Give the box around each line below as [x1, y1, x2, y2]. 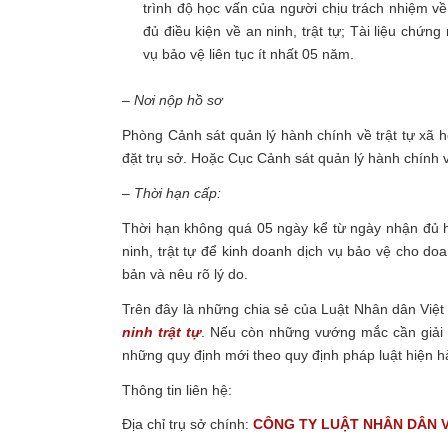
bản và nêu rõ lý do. [122, 265, 248, 282]
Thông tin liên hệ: [122, 381, 232, 398]
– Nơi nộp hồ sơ [122, 92, 222, 109]
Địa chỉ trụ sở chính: [122, 416, 253, 433]
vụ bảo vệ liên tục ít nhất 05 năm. [143, 46, 354, 63]
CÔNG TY [253, 416, 321, 433]
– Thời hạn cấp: [122, 184, 225, 201]
